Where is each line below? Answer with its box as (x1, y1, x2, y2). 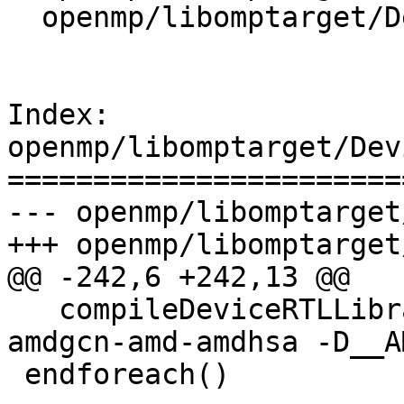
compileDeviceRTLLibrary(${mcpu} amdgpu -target (7, 293, 59, 326)
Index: (7, 98, 110, 132)
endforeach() (7, 358, 24, 391)
